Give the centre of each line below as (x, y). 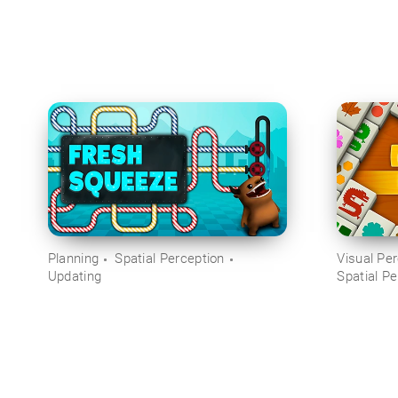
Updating (75, 277)
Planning (73, 259)
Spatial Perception (170, 259)
